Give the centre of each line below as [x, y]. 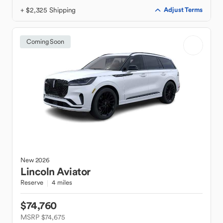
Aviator [74, 171]
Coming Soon [45, 42]
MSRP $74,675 [43, 217]
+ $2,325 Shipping [48, 10]
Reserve [32, 182]
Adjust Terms [183, 10]
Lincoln [38, 171]
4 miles [62, 182]
